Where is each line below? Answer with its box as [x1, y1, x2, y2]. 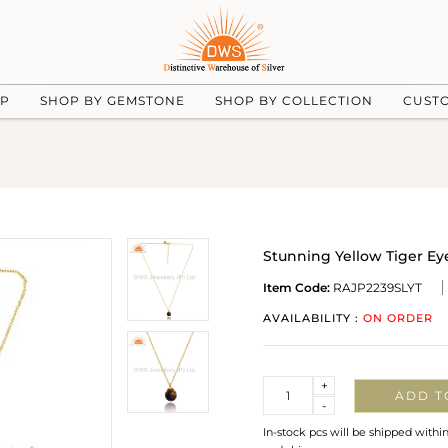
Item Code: [263, 280, 330, 295]
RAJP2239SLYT [330, 280, 422, 295]
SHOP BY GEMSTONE [39, 92, 185, 108]
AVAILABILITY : [263, 311, 363, 325]
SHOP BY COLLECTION [214, 92, 373, 108]
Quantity [263, 377, 316, 392]
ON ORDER [363, 311, 433, 325]
